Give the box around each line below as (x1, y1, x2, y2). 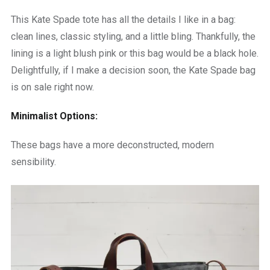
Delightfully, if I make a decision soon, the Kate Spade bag (10, 64, 256, 76)
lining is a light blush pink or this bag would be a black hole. (10, 47, 259, 59)
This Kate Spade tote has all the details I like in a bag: (10, 13, 236, 25)
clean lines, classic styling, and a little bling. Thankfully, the (10, 30, 256, 42)
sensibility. (10, 155, 56, 168)
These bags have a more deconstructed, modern (10, 139, 214, 151)
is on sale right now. (10, 81, 94, 93)
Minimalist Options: (10, 110, 98, 122)
